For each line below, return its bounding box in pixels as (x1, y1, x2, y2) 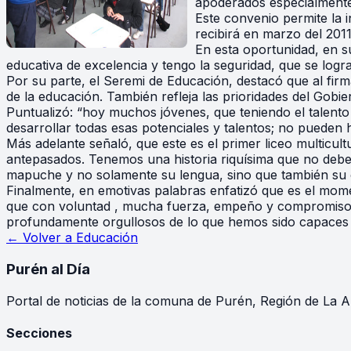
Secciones (6, 325, 72, 342)
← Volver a (6, 230, 76, 246)
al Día (48, 260, 90, 279)
